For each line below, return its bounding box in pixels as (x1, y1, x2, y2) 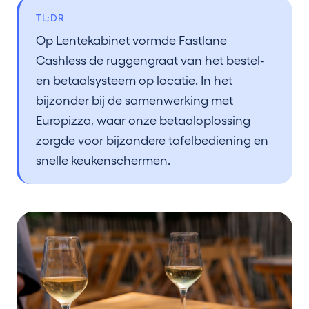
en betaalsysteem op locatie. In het (36, 73, 232, 88)
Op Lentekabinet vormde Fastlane (36, 33, 227, 48)
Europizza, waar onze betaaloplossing (36, 113, 250, 128)
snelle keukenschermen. (36, 153, 170, 168)
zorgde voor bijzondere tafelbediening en (36, 133, 268, 148)
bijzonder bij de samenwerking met (36, 93, 233, 108)
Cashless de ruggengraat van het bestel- (36, 53, 265, 68)
